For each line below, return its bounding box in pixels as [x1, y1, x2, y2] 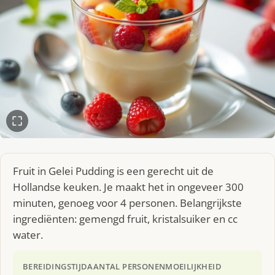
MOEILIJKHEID [165, 260, 222, 272]
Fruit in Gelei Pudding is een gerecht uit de [13, 163, 214, 178]
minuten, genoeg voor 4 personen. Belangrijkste [13, 195, 242, 210]
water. [13, 227, 43, 242]
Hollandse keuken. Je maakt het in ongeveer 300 [13, 179, 244, 194]
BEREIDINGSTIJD [23, 260, 88, 272]
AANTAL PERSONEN [87, 260, 166, 272]
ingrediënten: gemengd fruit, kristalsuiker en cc [13, 211, 238, 226]
